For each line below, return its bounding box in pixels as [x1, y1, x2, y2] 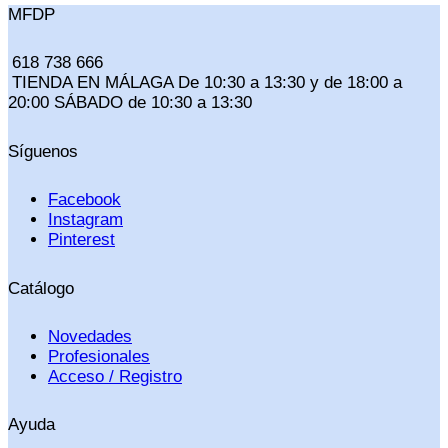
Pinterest [48, 230, 115, 250]
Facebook [48, 190, 121, 210]
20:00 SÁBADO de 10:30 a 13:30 [8, 93, 252, 113]
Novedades [48, 326, 132, 346]
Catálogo [8, 278, 74, 298]
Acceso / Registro [48, 366, 182, 386]
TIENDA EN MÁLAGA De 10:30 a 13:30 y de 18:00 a [12, 73, 402, 93]
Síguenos [8, 141, 78, 161]
